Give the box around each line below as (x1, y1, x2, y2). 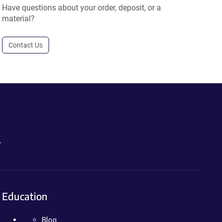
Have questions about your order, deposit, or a (2, 3, 162, 12)
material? (2, 14, 35, 23)
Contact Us (8, 41, 43, 49)
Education (2, 190, 48, 202)
